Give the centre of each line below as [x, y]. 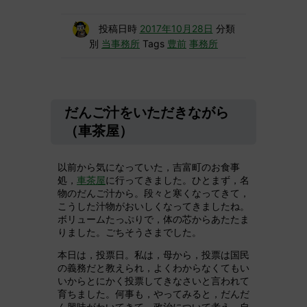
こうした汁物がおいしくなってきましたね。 [153, 206]
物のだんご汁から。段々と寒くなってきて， [153, 193]
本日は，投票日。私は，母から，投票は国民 [153, 255]
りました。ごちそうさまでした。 [130, 232]
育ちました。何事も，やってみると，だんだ [153, 294]
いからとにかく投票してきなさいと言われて [153, 281]
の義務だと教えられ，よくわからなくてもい [153, 268]
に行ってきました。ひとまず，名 [177, 180]
